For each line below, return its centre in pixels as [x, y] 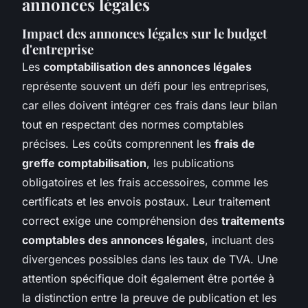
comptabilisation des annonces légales [147, 66]
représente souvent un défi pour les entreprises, [146, 86]
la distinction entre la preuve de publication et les [149, 297]
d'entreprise [58, 49]
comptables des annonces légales [113, 240]
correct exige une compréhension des [122, 220]
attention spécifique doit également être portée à [148, 278]
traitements [253, 220]
